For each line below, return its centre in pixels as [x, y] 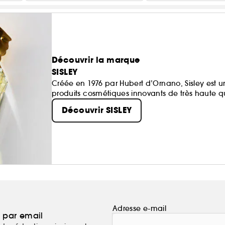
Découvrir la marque [96, 60]
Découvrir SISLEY [97, 110]
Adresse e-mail [139, 208]
